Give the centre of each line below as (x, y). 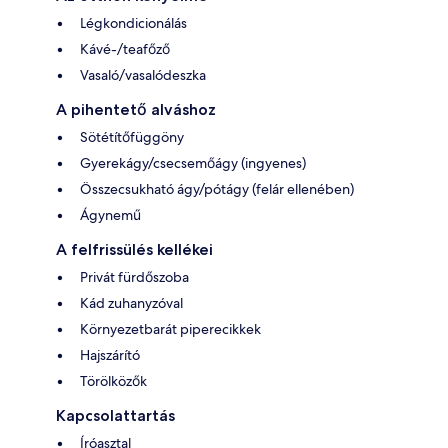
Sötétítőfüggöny (132, 137)
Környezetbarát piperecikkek (170, 329)
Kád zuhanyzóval (131, 303)
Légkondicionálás (133, 23)
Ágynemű (110, 215)
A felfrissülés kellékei (134, 250)
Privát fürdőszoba (134, 277)
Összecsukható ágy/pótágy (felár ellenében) (217, 189)
